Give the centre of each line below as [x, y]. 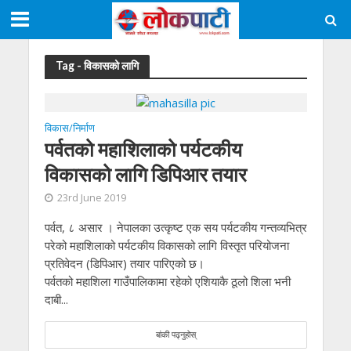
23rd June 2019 [91, 198]
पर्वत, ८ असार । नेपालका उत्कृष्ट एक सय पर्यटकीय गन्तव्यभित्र [175, 228]
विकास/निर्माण [69, 128]
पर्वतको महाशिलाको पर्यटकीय [143, 149]
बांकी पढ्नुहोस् [175, 335]
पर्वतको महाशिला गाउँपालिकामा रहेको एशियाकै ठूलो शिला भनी [167, 282]
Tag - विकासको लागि [97, 65]
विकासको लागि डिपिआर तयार [145, 174]
